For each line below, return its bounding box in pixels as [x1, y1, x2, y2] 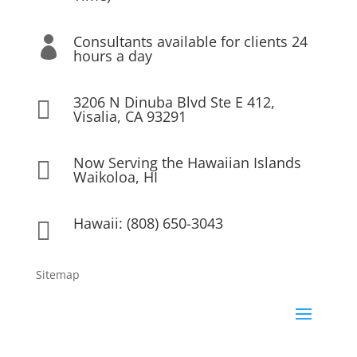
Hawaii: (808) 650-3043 [73, 214, 223, 233]
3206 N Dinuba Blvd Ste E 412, [73, 92, 275, 112]
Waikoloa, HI [73, 167, 158, 187]
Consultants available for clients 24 [73, 32, 308, 52]
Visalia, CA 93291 [73, 107, 186, 127]
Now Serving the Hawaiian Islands [73, 153, 301, 173]
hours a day [73, 46, 152, 66]
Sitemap [35, 267, 80, 283]
